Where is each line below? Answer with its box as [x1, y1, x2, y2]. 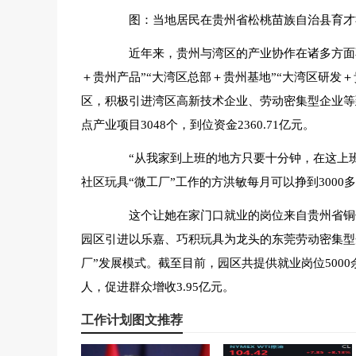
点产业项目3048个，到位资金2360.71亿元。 [81, 118, 315, 132]
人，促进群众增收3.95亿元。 [81, 281, 234, 294]
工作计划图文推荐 [81, 313, 183, 327]
